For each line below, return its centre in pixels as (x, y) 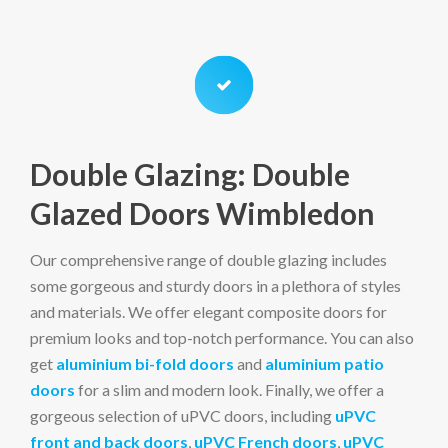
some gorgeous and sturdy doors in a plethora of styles (215, 285)
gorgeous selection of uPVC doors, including (182, 415)
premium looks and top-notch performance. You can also (222, 337)
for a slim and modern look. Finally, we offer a (229, 389)
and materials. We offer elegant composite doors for (208, 311)
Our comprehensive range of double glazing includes (208, 259)
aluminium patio (324, 363)
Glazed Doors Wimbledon (202, 213)
